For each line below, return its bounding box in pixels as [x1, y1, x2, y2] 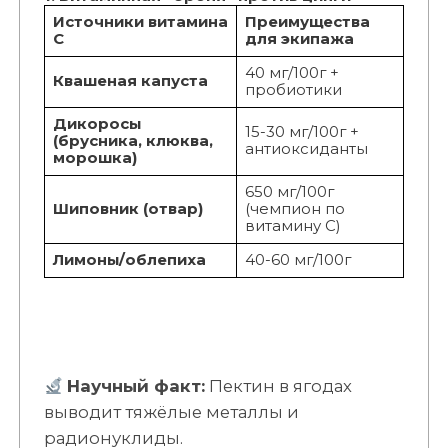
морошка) [52, 149, 137, 168]
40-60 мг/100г [244, 251, 351, 270]
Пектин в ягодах [204, 376, 352, 397]
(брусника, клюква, [52, 132, 213, 151]
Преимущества [244, 13, 370, 32]
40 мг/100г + [244, 64, 339, 83]
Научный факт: [66, 376, 205, 397]
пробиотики [244, 81, 342, 100]
